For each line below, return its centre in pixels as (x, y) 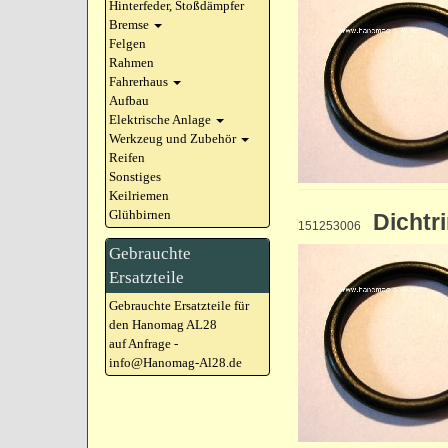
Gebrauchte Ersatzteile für (179, 305)
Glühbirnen (140, 214)
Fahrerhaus (138, 81)
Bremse (129, 24)
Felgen (127, 43)
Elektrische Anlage (160, 119)
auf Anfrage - (143, 343)
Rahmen (131, 62)
